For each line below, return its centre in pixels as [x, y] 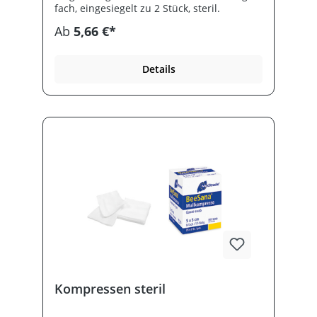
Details [158, 69]
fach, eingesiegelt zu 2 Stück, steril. [137, 8]
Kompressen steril [110, 289]
